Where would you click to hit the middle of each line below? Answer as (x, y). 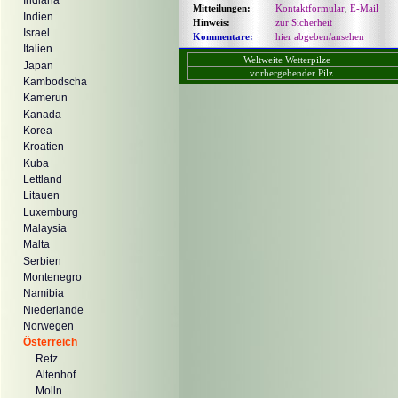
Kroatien (44, 147)
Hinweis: (211, 22)
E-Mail (364, 8)
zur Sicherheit (304, 22)
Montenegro (52, 277)
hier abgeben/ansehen (320, 36)
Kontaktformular (310, 8)
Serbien (42, 261)
